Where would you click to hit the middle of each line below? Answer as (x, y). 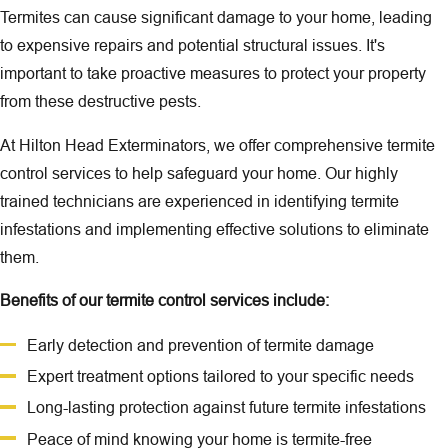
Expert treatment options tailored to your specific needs (221, 376)
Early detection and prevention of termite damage (201, 345)
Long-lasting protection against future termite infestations (227, 407)
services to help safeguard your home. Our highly (223, 172)
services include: (267, 300)
